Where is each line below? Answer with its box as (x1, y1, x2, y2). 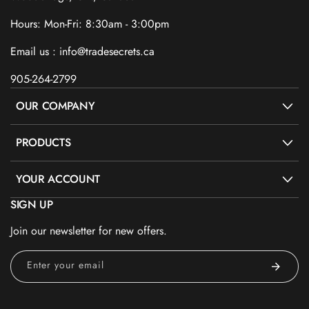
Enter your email (27, 258, 104, 272)
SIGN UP (10, 197, 53, 213)
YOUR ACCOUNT (16, 171, 101, 188)
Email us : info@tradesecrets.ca (10, 43, 154, 60)
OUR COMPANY (16, 98, 95, 114)
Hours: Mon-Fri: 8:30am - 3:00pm (10, 16, 169, 32)
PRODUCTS (16, 134, 71, 151)
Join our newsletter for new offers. (10, 223, 167, 239)
